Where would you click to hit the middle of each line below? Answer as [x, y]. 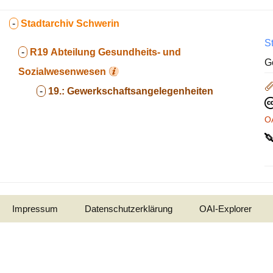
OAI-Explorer [225, 209]
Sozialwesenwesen [62, 72]
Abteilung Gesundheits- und [116, 52]
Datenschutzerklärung [129, 209]
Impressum [35, 209]
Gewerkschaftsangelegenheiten [140, 91]
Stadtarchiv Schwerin [70, 23]
